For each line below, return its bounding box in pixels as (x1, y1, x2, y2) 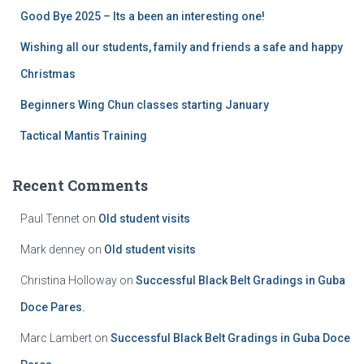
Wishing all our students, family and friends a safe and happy (20, 41, 343, 54)
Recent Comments (12, 175, 148, 195)
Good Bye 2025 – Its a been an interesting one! (20, 10, 265, 23)
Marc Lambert (20, 331, 92, 344)
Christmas (20, 67, 76, 80)
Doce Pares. (20, 301, 85, 314)
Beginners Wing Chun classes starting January (20, 98, 269, 111)
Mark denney (20, 243, 85, 256)
